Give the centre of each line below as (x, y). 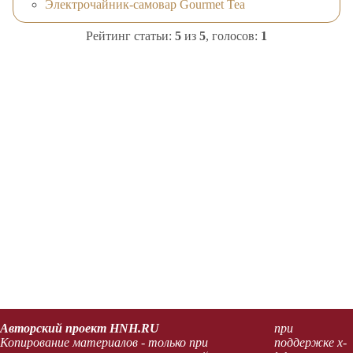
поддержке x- (310, 342)
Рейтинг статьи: (130, 36)
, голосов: (233, 36)
